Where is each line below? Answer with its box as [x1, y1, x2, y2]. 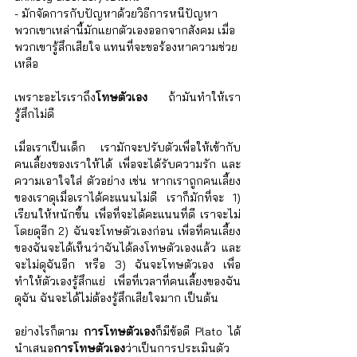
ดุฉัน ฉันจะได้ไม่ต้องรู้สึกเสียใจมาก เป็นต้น [14, 291, 218, 306]
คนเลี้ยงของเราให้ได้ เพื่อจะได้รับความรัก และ [14, 157, 241, 172]
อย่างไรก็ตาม [14, 324, 84, 339]
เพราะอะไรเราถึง [14, 90, 96, 105]
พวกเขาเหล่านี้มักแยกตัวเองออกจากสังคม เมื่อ [14, 23, 235, 38]
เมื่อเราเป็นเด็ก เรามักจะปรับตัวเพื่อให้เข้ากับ [14, 140, 241, 155]
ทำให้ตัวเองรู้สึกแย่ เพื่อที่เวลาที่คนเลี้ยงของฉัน [14, 274, 241, 289]
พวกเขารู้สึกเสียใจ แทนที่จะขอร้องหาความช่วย [14, 40, 237, 55]
